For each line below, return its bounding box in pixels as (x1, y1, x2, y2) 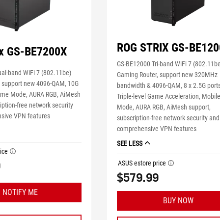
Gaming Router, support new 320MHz (117, 71, 218, 79)
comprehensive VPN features (117, 125, 197, 133)
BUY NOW (163, 196, 194, 206)
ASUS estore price (118, 159, 166, 167)
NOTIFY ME (2, 188, 38, 197)
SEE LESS (117, 139, 143, 148)
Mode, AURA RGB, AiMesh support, (117, 103, 211, 111)
